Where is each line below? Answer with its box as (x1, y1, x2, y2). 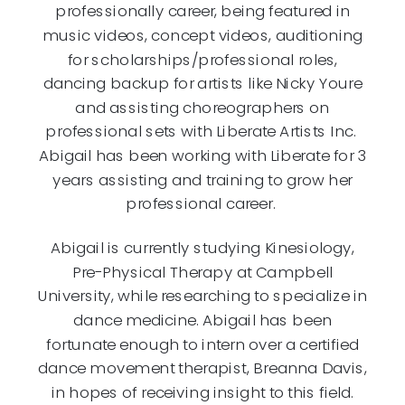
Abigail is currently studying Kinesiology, (51, 236, 354, 259)
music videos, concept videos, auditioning (42, 24, 363, 46)
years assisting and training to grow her (52, 168, 353, 190)
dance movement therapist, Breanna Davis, (38, 356, 367, 379)
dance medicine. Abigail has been (73, 308, 332, 331)
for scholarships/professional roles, (67, 48, 338, 70)
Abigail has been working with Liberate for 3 (38, 144, 367, 166)
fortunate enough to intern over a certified (46, 333, 359, 354)
